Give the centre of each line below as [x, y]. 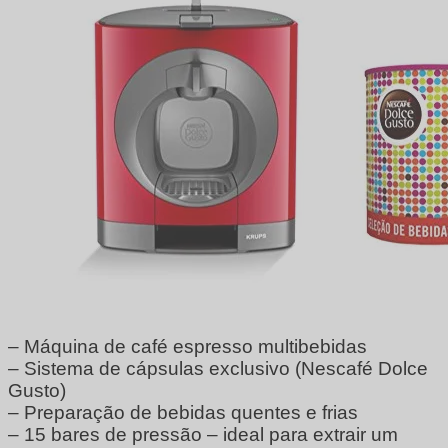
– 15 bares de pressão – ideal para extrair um [203, 434]
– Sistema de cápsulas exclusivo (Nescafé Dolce [218, 368]
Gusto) [37, 390]
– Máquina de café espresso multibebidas [187, 346]
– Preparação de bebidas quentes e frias [183, 412]
